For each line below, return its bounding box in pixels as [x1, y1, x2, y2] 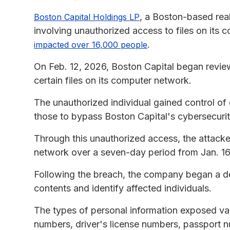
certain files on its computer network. [34, 74, 191, 86]
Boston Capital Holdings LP [34, 11, 140, 22]
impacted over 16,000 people [34, 39, 147, 50]
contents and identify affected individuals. [34, 182, 212, 194]
